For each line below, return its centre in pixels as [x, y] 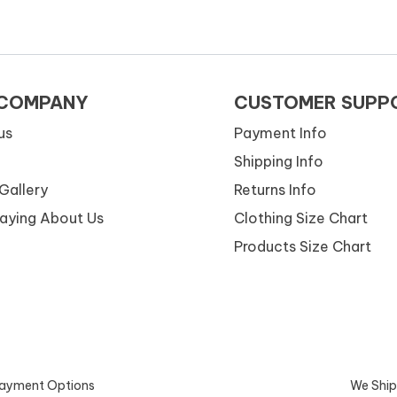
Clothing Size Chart [301, 218]
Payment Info [280, 133]
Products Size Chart [303, 247]
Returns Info [275, 190]
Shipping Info [279, 162]
